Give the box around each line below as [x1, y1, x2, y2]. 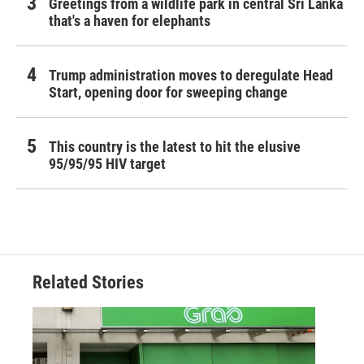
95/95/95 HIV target [49, 155, 166, 173]
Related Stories [32, 272, 144, 293]
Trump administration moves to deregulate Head [49, 67, 333, 84]
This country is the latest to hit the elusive [49, 138, 301, 156]
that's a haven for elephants [49, 12, 210, 30]
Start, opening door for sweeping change [49, 84, 288, 102]
